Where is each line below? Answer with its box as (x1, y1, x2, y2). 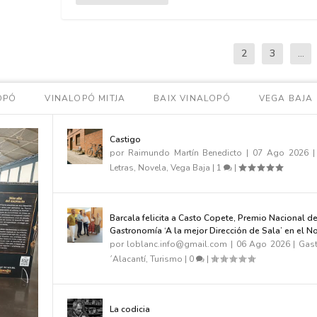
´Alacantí (109, 253, 146, 265)
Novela (137, 161, 166, 173)
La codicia (109, 303, 150, 315)
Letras (109, 161, 134, 173)
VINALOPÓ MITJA (45, 92, 126, 104)
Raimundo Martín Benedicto (127, 146, 243, 158)
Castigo (109, 133, 141, 145)
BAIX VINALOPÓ (154, 92, 231, 104)
